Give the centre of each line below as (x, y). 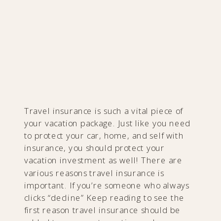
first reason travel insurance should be (102, 210)
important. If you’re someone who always (107, 185)
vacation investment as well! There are (103, 161)
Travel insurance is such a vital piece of (104, 111)
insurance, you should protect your (94, 148)
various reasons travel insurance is (94, 173)
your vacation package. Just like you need (107, 123)
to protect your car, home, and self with (104, 136)
